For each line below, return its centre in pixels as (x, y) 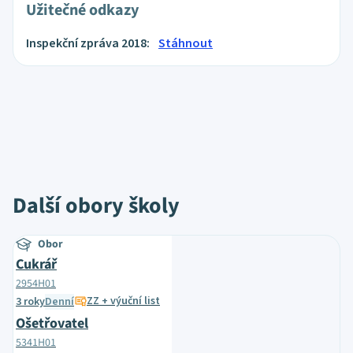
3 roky (30, 302)
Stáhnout (186, 43)
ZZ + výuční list (123, 301)
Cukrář (36, 264)
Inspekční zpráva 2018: (89, 43)
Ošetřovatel (52, 323)
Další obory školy (96, 206)
